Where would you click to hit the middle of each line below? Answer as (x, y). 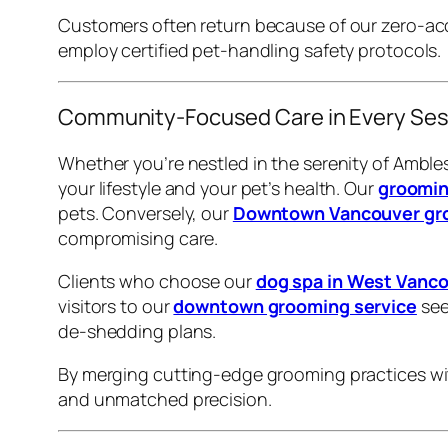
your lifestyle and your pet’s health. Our (218, 187)
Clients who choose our (157, 280)
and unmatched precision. (165, 398)
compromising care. (138, 237)
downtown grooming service (295, 305)
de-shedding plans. (137, 330)
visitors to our (116, 305)
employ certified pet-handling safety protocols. (250, 49)
